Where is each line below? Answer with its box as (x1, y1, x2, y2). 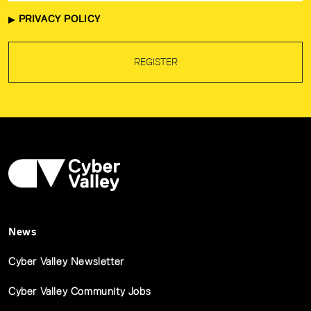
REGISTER (133, 56, 178, 68)
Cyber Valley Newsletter (8, 255, 124, 268)
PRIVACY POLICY (15, 13, 101, 25)
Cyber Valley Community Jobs (8, 285, 151, 298)
